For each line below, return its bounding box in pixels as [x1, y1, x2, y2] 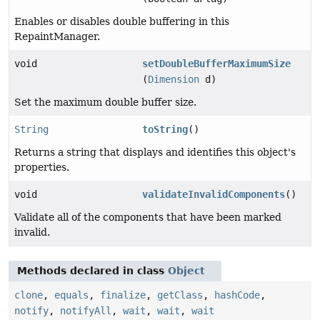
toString [142, 124, 189, 136]
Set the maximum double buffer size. [14, 96, 196, 109]
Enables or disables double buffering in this [14, 16, 229, 28]
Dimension [148, 74, 200, 86]
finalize [100, 289, 146, 301]
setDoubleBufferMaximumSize [142, 58, 291, 70]
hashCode [214, 289, 260, 301]
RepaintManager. [14, 31, 100, 43]
